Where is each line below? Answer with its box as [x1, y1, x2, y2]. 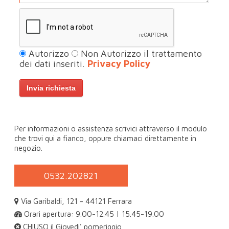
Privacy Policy [87, 58, 151, 69]
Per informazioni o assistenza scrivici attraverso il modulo [14, 124, 208, 133]
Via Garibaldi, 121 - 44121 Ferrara [19, 196, 132, 205]
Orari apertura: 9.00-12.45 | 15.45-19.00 [22, 209, 165, 218]
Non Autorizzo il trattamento [78, 48, 202, 59]
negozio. [14, 144, 43, 152]
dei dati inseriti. [19, 58, 88, 69]
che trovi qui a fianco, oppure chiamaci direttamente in [14, 134, 197, 143]
